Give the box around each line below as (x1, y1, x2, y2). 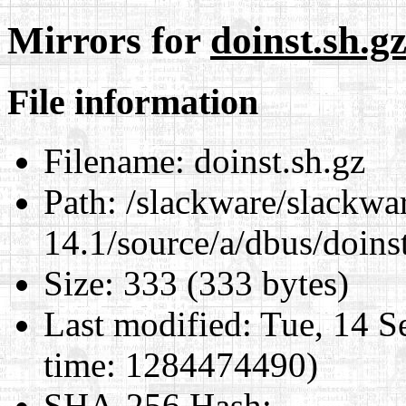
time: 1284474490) (43, 344, 318, 384)
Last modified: (43, 304, 252, 343)
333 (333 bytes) (114, 263, 349, 303)
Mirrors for (7, 18, 210, 62)
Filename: (43, 140, 185, 180)
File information (7, 81, 258, 122)
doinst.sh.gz (185, 140, 365, 180)
